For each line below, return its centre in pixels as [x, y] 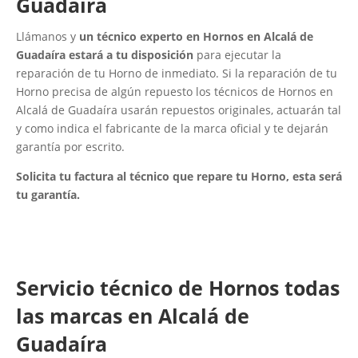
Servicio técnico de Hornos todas [178, 288]
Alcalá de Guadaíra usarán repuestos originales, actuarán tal [179, 110]
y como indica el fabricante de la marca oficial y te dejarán [172, 129]
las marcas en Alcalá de [133, 316]
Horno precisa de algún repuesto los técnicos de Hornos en [175, 92]
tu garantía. [48, 195]
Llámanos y [48, 37]
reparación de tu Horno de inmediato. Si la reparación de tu [177, 74]
